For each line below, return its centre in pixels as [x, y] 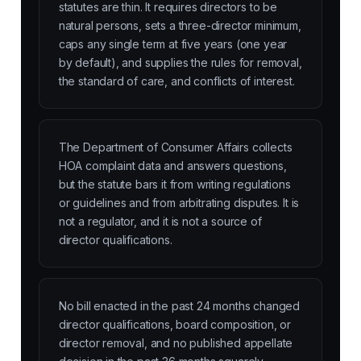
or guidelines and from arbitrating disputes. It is [179, 203]
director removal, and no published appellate [176, 343]
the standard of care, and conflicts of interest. [176, 81]
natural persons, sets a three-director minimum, [180, 26]
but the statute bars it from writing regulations [174, 185]
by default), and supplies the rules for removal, [180, 63]
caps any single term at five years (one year [173, 44]
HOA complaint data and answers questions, [172, 166]
